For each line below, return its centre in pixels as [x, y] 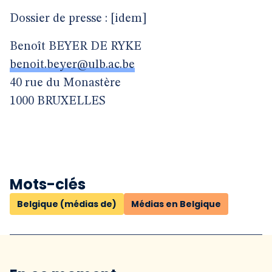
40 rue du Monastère [65, 83]
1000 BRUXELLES [58, 101]
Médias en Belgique [176, 204]
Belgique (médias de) [67, 204]
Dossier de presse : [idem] [78, 19]
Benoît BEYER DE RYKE [76, 47]
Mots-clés [48, 184]
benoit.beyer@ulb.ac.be [72, 65]
